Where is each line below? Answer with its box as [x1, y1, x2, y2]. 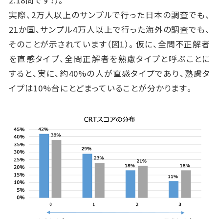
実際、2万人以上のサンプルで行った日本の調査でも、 [8, 8, 211, 21]
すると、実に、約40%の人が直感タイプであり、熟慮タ [8, 67, 211, 79]
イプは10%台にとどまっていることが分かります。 [8, 82, 194, 94]
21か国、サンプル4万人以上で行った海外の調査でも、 [8, 23, 211, 35]
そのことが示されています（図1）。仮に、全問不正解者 [8, 38, 211, 50]
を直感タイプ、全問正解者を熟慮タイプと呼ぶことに [8, 52, 211, 65]
